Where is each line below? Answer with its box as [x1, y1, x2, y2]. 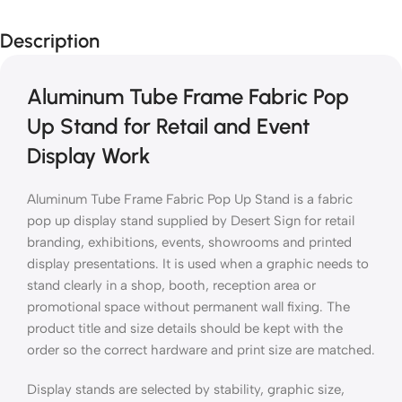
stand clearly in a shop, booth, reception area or [27, 276, 316, 293]
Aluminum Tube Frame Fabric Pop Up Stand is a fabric [27, 190, 353, 207]
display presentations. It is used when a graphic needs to [27, 255, 369, 272]
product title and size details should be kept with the [27, 319, 343, 336]
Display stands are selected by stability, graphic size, [27, 380, 345, 398]
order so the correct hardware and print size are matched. [27, 341, 375, 358]
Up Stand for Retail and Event [27, 112, 310, 139]
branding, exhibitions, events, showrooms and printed [27, 233, 352, 250]
